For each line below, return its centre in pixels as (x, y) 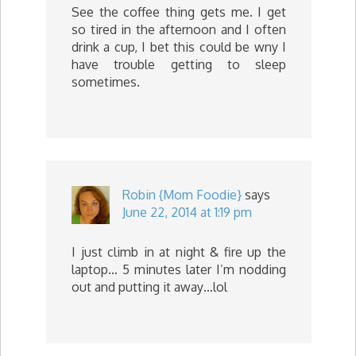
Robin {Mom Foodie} (182, 195)
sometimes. (106, 82)
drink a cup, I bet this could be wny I (179, 47)
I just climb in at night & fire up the (179, 252)
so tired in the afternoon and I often (179, 29)
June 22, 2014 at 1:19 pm (187, 212)
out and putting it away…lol (149, 287)
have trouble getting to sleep (179, 64)
